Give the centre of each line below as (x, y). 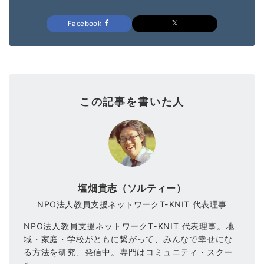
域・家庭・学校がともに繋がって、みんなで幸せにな (128, 239)
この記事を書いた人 (132, 102)
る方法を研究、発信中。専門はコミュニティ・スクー (128, 252)
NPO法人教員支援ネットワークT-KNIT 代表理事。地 (129, 226)
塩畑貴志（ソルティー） (132, 188)
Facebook (85, 24)
